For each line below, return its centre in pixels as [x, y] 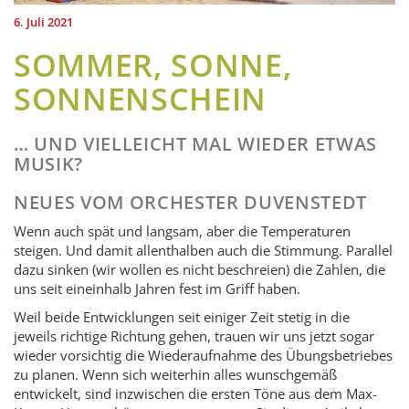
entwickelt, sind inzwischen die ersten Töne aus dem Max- [195, 393]
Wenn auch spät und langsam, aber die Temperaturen [182, 231]
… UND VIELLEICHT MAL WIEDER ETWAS [195, 143]
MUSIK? [48, 163]
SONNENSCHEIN [141, 98]
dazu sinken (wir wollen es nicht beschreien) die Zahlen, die [199, 269]
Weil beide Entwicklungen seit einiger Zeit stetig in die [182, 316]
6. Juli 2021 [43, 21]
